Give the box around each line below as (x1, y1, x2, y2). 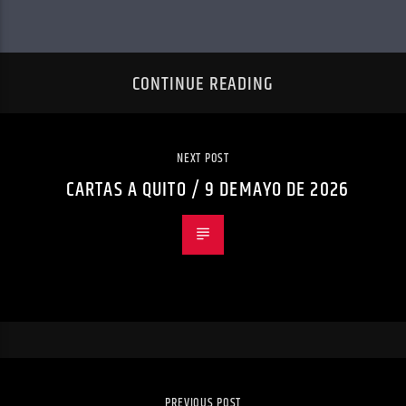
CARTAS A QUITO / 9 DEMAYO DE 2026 (66, 173, 349, 206)
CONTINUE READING (132, 70, 274, 100)
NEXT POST (177, 148, 229, 169)
